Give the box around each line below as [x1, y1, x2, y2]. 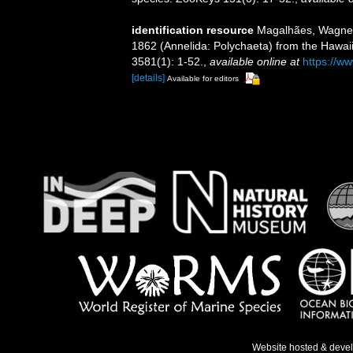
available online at [210, 55, 299, 69]
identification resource [132, 24, 254, 37]
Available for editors [167, 74, 239, 84]
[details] [132, 72, 165, 84]
